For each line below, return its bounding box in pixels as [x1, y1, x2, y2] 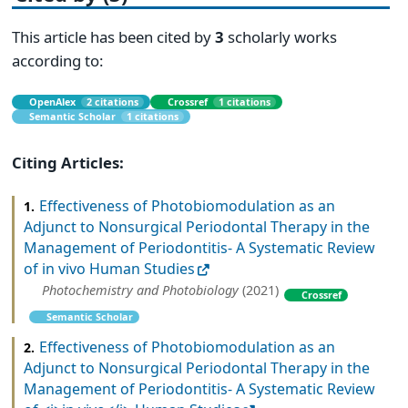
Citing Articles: [12, 151, 124, 173]
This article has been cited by [12, 26, 215, 48]
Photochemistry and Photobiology [42, 281, 239, 300]
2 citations [87, 94, 139, 108]
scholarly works [224, 26, 337, 48]
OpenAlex [29, 94, 76, 108]
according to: [12, 50, 104, 72]
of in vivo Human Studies [24, 259, 195, 280]
